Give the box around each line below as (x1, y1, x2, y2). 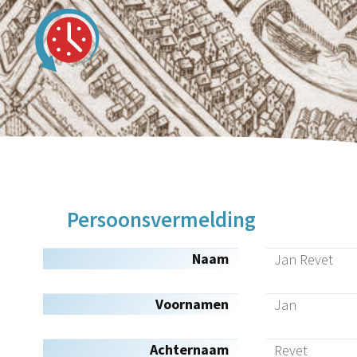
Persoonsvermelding (67, 206, 256, 233)
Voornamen (155, 295, 229, 313)
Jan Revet (274, 250, 333, 269)
